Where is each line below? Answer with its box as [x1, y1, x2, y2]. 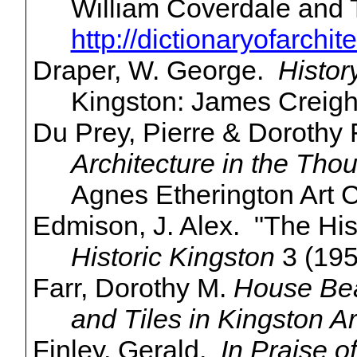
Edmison [32, 210, 139, 241]
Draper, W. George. [32, 55, 278, 86]
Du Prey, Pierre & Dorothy [32, 117, 350, 148]
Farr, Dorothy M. [32, 273, 233, 304]
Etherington [155, 179, 294, 210]
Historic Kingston [70, 241, 275, 273]
